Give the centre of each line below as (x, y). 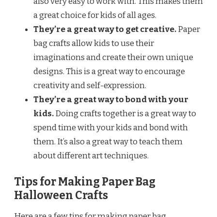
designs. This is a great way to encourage (109, 71)
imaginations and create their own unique (113, 57)
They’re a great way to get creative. (105, 29)
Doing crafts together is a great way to (125, 114)
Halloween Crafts (61, 195)
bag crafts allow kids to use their (94, 43)
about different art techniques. (91, 156)
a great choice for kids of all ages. (95, 15)
